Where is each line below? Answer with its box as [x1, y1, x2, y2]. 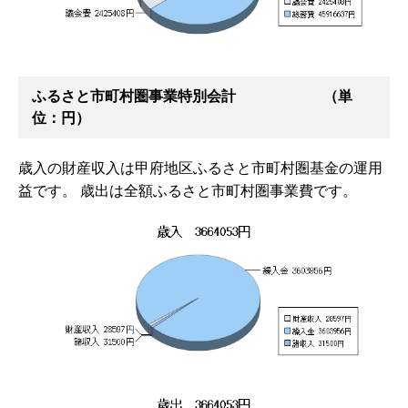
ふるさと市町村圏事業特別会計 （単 [32, 88, 352, 105]
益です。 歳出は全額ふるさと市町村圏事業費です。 [18, 183, 357, 199]
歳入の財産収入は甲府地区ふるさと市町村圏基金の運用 [18, 160, 382, 177]
